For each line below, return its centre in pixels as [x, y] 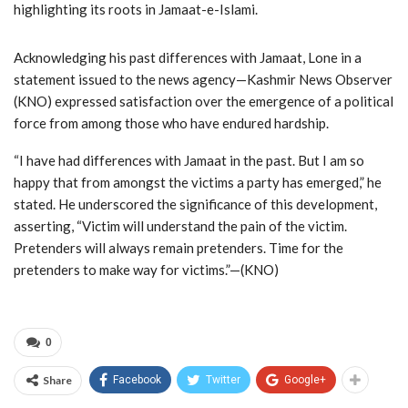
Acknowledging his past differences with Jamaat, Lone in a [188, 57]
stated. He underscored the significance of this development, [195, 204]
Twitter [223, 379]
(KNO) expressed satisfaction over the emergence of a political [204, 101]
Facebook [137, 379]
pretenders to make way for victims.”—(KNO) [146, 269]
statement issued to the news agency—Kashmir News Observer [203, 79]
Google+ [305, 379]
